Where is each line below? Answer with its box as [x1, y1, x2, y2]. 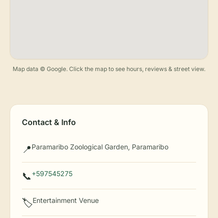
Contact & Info [22, 117, 76, 127]
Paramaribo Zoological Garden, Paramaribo [32, 143, 168, 151]
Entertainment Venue [33, 196, 99, 204]
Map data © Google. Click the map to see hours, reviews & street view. [13, 65, 205, 73]
